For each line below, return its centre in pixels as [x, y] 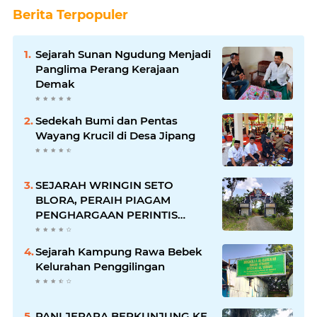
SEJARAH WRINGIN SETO [104, 185]
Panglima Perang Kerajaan [107, 69]
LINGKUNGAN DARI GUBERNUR [122, 229]
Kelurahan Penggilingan [100, 266]
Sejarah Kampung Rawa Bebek [119, 251]
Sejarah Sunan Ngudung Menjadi [123, 54]
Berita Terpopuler [70, 15]
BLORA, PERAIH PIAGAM [103, 200]
